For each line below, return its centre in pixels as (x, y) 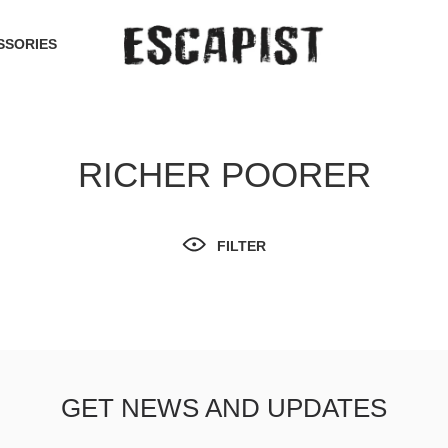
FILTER (241, 246)
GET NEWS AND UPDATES (224, 408)
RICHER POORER (224, 174)
